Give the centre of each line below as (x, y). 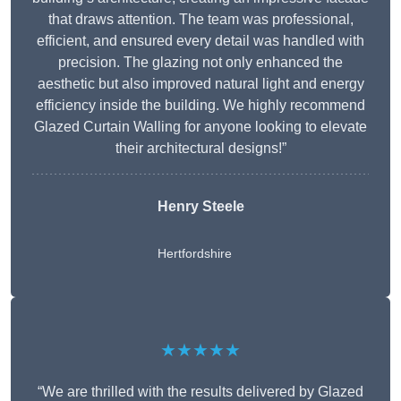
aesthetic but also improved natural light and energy (200, 84)
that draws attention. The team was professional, (200, 20)
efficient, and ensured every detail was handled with (200, 41)
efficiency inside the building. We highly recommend (200, 106)
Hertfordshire (194, 254)
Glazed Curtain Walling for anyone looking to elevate (200, 127)
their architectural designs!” (200, 149)
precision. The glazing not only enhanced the (200, 63)
